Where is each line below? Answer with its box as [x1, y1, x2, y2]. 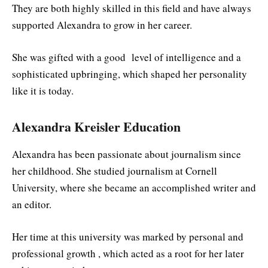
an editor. [12, 197, 55, 211]
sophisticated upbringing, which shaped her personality [12, 67, 247, 81]
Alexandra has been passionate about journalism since [12, 147, 241, 161]
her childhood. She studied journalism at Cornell [12, 163, 217, 178]
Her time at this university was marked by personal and [12, 230, 243, 244]
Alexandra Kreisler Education [12, 117, 181, 136]
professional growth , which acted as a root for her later [12, 246, 244, 261]
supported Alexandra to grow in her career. [12, 17, 196, 32]
